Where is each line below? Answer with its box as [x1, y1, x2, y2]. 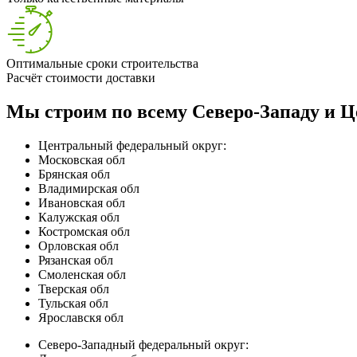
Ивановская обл [38, 195, 125, 210]
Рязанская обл [38, 253, 113, 267]
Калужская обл [38, 210, 120, 224]
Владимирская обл [38, 181, 139, 195]
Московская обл [38, 152, 125, 167]
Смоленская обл [38, 267, 126, 281]
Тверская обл [38, 281, 109, 296]
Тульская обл [38, 296, 108, 310]
